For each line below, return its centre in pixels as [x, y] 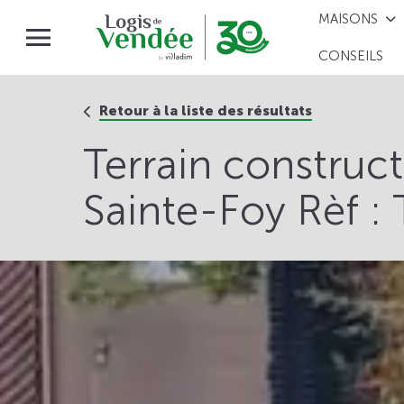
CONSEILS [351, 56]
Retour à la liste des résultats [206, 111]
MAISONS [349, 18]
